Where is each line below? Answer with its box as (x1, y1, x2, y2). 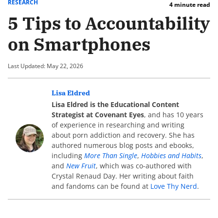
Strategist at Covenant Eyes (52, 110, 144, 119)
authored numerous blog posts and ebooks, (52, 141, 194, 150)
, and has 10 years (144, 110, 203, 119)
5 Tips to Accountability (8, 12, 210, 35)
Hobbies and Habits (141, 151, 201, 160)
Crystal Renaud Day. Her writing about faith (52, 171, 194, 181)
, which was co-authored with (96, 161, 192, 170)
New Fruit (66, 161, 96, 170)
